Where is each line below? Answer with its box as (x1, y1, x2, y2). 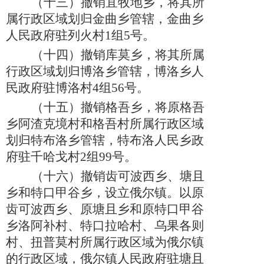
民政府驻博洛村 (6, 81, 93, 95)
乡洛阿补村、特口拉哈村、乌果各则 (6, 219, 204, 233)
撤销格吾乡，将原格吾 (81, 100, 204, 115)
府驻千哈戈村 (6, 150, 80, 164)
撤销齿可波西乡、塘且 (81, 169, 204, 184)
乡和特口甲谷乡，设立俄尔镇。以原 (6, 186, 204, 200)
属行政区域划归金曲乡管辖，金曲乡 (6, 12, 204, 27)
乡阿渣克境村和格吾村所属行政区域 (6, 117, 204, 131)
